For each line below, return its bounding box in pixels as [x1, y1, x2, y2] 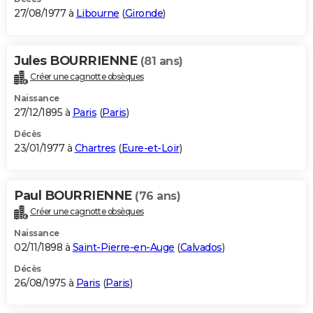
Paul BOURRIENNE [14, 187, 135, 203]
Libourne [75, 6, 119, 20]
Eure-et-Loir [121, 141, 180, 154]
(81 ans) [140, 54, 183, 68]
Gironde [124, 6, 163, 20]
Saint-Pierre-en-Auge [72, 240, 175, 254]
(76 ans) [135, 189, 180, 203]
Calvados [180, 240, 222, 254]
